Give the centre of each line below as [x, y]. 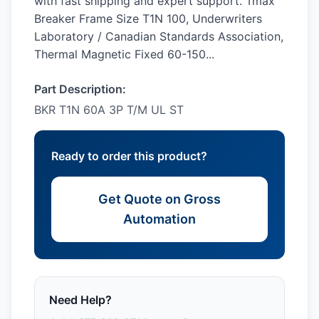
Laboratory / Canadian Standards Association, [159, 36]
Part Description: [80, 89]
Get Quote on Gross [159, 199]
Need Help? [80, 300]
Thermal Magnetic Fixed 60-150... [124, 54]
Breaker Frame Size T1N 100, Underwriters [148, 19]
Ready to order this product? [129, 156]
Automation [159, 219]
